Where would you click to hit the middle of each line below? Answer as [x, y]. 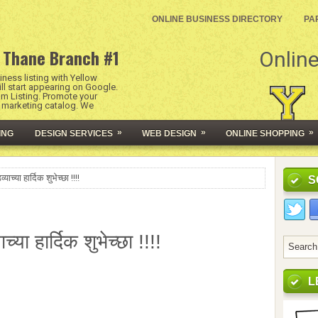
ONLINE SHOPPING [265, 133]
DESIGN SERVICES [74, 133]
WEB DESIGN [169, 133]
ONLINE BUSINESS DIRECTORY [217, 19]
